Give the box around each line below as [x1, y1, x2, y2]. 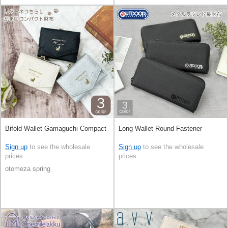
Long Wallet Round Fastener [119, 124, 202, 132]
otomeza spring [5, 165, 50, 173]
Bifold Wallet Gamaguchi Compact [5, 124, 106, 132]
